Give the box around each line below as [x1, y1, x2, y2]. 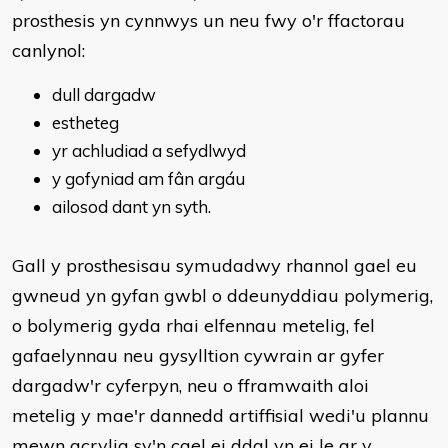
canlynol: [12, 39, 85, 62]
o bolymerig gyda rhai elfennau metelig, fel [12, 314, 375, 337]
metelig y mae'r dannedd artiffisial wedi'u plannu [12, 404, 429, 427]
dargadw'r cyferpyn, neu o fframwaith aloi [12, 374, 369, 397]
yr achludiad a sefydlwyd [52, 140, 246, 161]
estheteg [52, 112, 119, 133]
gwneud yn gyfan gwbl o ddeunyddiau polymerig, [12, 284, 433, 307]
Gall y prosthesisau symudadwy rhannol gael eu [12, 254, 417, 277]
